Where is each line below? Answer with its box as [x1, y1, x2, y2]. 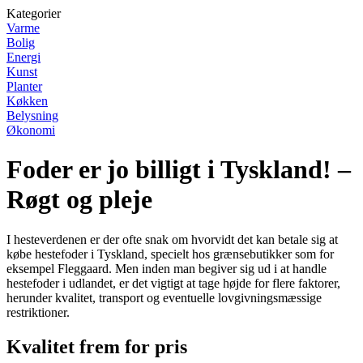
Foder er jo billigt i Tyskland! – [6, 155, 351, 185]
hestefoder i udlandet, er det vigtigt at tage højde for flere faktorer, [6, 275, 340, 290]
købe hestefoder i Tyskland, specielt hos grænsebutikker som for [6, 246, 334, 261]
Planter [6, 79, 42, 93]
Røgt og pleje [6, 185, 152, 215]
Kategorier [6, 6, 61, 20]
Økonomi [6, 123, 55, 137]
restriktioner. [6, 305, 70, 319]
